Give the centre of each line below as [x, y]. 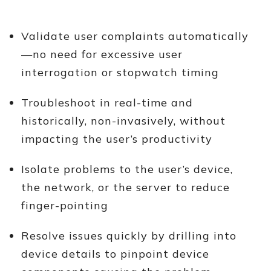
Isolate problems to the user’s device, [127, 169]
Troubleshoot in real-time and [107, 103]
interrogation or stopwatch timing [120, 72]
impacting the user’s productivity [117, 139]
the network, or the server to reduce [126, 187]
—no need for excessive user [102, 54]
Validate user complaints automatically [135, 36]
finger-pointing [65, 205]
